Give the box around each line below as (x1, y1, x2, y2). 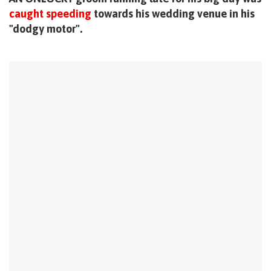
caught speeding (9, 7, 91, 20)
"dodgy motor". (9, 22, 82, 35)
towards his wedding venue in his (91, 7, 255, 20)
